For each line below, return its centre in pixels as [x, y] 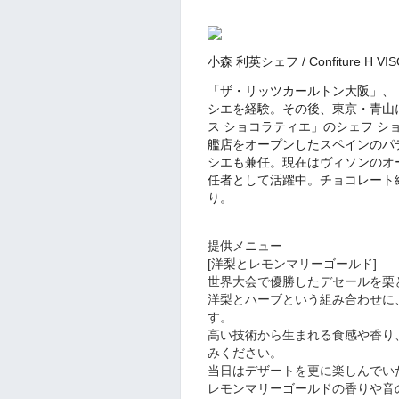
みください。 [245, 353]
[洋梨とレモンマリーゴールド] [292, 264]
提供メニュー [245, 246]
